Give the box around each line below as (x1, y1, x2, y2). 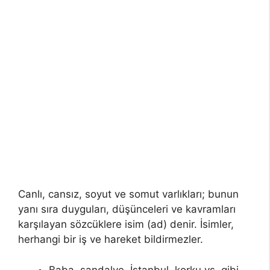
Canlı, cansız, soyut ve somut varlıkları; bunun (18, 188, 239, 201)
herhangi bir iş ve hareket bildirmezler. (18, 233, 203, 246)
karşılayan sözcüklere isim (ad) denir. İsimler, (18, 218, 234, 231)
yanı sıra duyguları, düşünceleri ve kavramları (18, 203, 236, 216)
